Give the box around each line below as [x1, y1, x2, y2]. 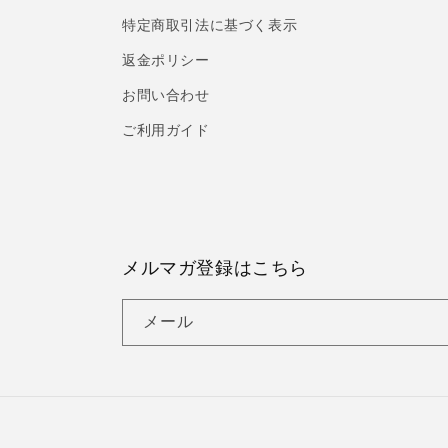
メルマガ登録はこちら [122, 256, 308, 279]
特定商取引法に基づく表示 [122, 16, 298, 34]
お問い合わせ [122, 86, 210, 104]
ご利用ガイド [122, 121, 210, 139]
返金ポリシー [122, 51, 210, 69]
